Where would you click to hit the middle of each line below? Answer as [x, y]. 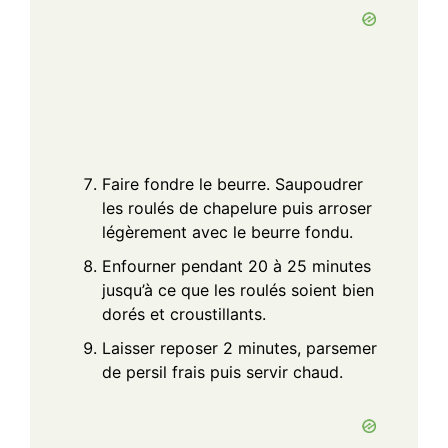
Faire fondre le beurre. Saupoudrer [232, 183]
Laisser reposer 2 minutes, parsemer [239, 347]
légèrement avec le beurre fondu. [227, 231]
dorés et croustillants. [184, 313]
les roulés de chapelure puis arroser [237, 207]
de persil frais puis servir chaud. [222, 371]
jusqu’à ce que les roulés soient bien [238, 289]
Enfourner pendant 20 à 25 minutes [236, 265]
